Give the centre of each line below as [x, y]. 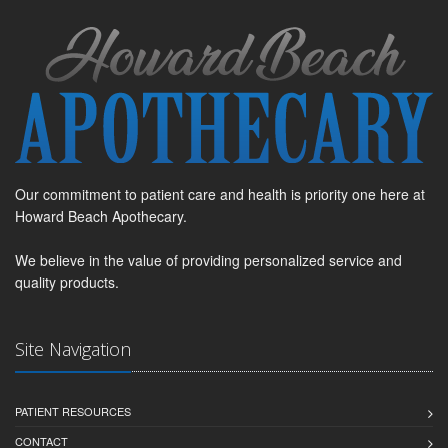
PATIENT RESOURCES [73, 411]
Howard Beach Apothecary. [101, 216]
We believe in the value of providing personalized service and [208, 260]
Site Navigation [73, 349]
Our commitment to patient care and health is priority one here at [220, 194]
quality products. [67, 282]
